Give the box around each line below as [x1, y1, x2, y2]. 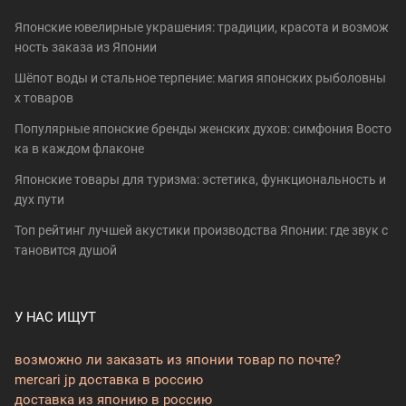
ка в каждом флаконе [14, 140, 144, 156]
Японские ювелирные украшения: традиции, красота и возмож [14, 19, 389, 34]
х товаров [14, 90, 73, 105]
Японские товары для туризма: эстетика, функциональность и [14, 171, 386, 187]
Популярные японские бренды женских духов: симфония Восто [14, 121, 391, 136]
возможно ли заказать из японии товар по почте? [14, 351, 341, 368]
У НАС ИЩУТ [14, 308, 96, 325]
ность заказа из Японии [14, 39, 157, 54]
